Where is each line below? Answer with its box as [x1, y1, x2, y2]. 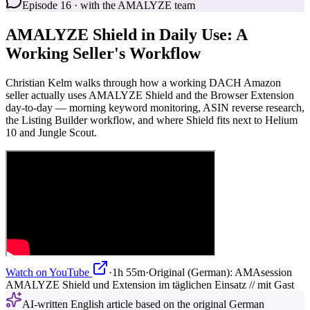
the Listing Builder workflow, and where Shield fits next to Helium [6, 113, 298, 126]
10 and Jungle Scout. [6, 126, 97, 138]
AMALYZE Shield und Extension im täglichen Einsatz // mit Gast [6, 278, 294, 291]
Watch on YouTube [6, 266, 89, 278]
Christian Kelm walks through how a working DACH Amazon [6, 76, 281, 89]
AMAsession [235, 266, 292, 278]
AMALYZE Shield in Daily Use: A [6, 25, 247, 44]
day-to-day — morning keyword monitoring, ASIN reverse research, [6, 101, 304, 113]
